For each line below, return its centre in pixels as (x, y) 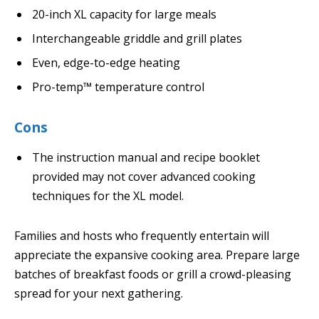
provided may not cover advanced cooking (144, 176)
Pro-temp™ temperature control (118, 87)
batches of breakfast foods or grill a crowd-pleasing (153, 274)
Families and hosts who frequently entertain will (142, 235)
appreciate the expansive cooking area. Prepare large (157, 255)
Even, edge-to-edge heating (106, 62)
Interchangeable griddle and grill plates (137, 38)
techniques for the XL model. (108, 195)
